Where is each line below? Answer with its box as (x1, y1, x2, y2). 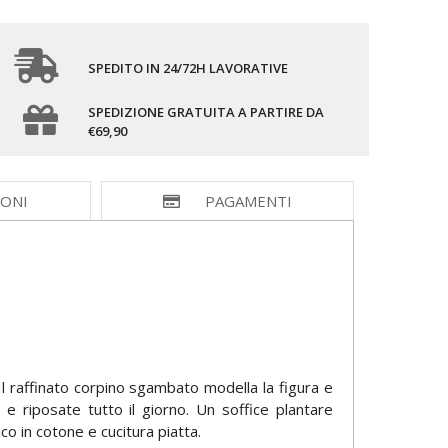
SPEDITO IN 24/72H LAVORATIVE (87, 58, 288, 77)
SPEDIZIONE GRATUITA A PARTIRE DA (87, 103, 324, 122)
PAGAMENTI (204, 191, 292, 212)
